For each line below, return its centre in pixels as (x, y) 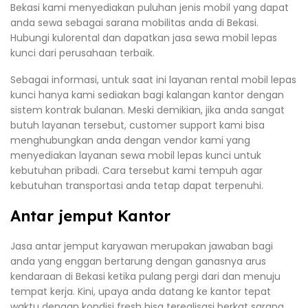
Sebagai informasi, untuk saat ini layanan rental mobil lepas (153, 80)
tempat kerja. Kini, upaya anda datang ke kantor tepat (141, 292)
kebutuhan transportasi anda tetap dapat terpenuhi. (137, 186)
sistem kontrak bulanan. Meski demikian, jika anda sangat (147, 110)
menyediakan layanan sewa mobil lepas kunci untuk (136, 156)
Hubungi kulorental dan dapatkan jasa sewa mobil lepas (144, 37)
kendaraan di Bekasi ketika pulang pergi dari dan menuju (145, 277)
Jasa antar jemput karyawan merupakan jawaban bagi (142, 246)
